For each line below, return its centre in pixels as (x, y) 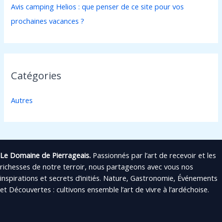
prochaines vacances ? (48, 21)
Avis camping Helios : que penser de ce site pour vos (98, 7)
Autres (22, 100)
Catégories (36, 75)
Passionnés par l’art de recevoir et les (153, 155)
